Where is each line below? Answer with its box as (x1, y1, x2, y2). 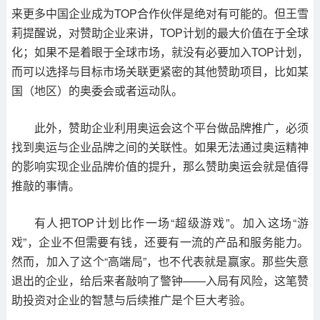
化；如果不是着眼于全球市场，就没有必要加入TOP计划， (11, 43, 309, 60)
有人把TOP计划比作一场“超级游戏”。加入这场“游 (34, 214, 309, 231)
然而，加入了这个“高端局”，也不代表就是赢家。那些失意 (11, 252, 309, 269)
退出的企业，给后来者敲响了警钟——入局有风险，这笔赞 (11, 271, 309, 289)
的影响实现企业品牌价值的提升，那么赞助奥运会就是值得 (11, 157, 309, 174)
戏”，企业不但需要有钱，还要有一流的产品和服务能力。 (11, 233, 309, 250)
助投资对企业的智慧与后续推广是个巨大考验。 (11, 291, 251, 308)
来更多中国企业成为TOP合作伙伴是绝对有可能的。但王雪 (11, 4, 309, 21)
